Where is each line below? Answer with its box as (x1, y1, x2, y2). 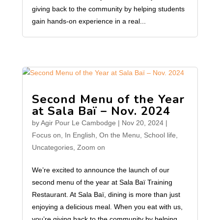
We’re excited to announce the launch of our (31, 166, 169, 174)
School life (143, 131, 176, 139)
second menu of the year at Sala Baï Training (31, 178, 172, 186)
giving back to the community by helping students (31, 5, 185, 13)
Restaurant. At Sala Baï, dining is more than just (31, 191, 180, 198)
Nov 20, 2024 (121, 119, 164, 127)
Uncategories (31, 143, 73, 151)
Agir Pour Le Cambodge (40, 119, 116, 127)
